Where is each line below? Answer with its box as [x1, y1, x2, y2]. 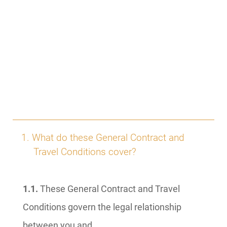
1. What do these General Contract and [21, 132, 184, 143]
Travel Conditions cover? [33, 146, 136, 158]
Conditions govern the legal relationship [23, 202, 181, 212]
